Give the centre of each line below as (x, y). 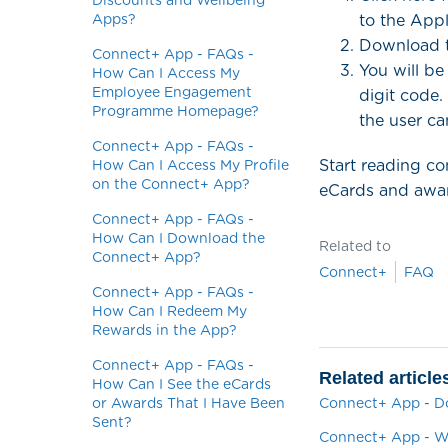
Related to (355, 246)
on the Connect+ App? (171, 184)
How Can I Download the (178, 238)
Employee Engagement (172, 92)
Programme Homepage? (175, 111)
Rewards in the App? (164, 330)
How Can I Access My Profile (190, 165)
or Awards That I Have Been (188, 403)
